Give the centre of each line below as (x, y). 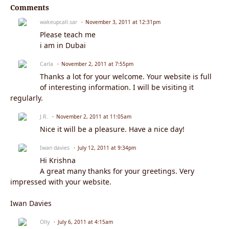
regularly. (27, 98)
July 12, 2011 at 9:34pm (107, 148)
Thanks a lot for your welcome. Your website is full (126, 77)
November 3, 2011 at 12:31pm (123, 22)
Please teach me (68, 35)
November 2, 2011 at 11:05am (94, 117)
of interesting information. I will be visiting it (117, 87)
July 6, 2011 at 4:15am (85, 222)
